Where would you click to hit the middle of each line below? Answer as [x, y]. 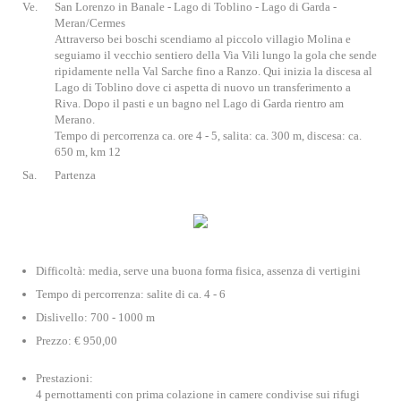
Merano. [75, 119]
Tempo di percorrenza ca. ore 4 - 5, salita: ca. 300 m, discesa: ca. [208, 136]
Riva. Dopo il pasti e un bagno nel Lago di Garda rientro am [199, 103]
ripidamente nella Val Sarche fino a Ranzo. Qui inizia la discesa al [213, 71]
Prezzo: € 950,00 [77, 341]
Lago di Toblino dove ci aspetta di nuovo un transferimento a [203, 87]
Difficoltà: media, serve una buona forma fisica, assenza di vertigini [198, 271]
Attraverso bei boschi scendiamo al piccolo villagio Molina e [203, 39]
